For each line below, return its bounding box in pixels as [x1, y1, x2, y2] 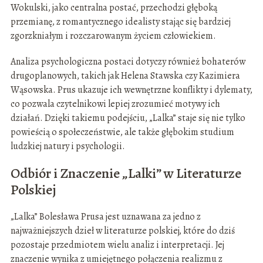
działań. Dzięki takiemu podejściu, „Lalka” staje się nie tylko [10, 112, 245, 125]
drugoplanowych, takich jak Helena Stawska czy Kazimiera [10, 69, 240, 83]
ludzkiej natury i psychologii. [10, 140, 125, 153]
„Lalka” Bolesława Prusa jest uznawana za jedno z [10, 210, 201, 224]
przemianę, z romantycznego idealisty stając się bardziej [10, 15, 231, 29]
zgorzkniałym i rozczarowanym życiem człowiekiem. [10, 29, 216, 43]
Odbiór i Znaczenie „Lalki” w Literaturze [10, 164, 241, 183]
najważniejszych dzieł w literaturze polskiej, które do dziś [10, 224, 235, 238]
